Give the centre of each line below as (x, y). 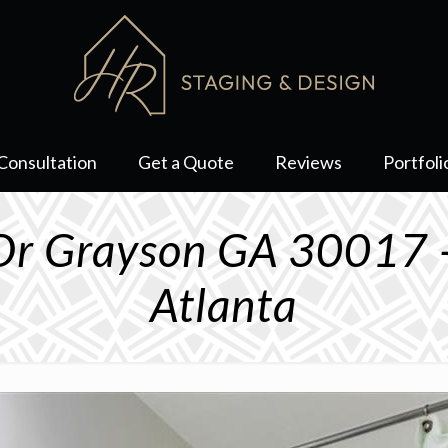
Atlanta (224, 304)
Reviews (309, 162)
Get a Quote (186, 162)
